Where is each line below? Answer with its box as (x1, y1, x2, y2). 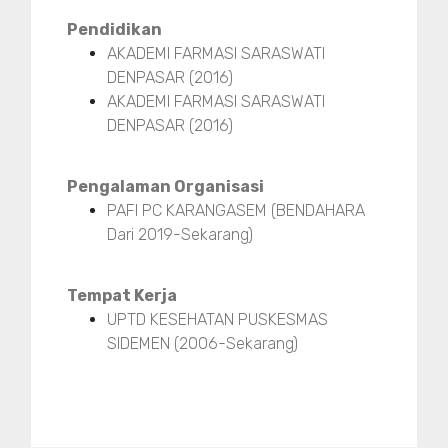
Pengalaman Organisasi (67, 176, 264, 196)
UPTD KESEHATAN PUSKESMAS (107, 309, 328, 329)
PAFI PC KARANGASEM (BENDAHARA (107, 200, 365, 220)
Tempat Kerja (67, 285, 177, 305)
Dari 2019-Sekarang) (107, 224, 253, 244)
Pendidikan (67, 19, 162, 39)
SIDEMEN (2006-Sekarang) (107, 333, 298, 353)
